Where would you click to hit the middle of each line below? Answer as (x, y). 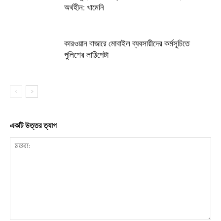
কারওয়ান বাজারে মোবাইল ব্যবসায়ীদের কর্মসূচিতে (127, 43)
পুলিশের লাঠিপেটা (86, 55)
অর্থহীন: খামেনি (84, 7)
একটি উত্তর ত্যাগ (33, 125)
